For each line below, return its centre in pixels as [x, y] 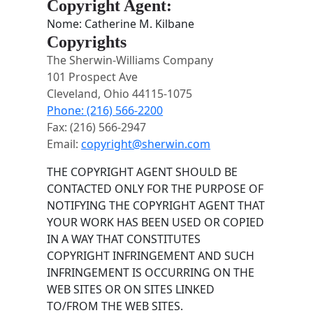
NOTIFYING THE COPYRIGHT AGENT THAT [156, 205]
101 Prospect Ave [93, 77]
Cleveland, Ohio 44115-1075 [120, 93]
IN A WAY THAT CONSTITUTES [124, 239]
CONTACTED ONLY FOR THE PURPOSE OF [155, 188]
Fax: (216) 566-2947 [97, 127]
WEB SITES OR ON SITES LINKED [131, 289]
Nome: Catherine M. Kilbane [121, 23]
